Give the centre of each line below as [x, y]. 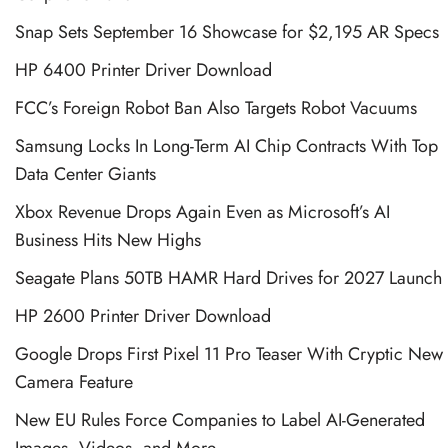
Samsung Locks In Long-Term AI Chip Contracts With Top [226, 145]
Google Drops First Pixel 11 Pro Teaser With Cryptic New [229, 353]
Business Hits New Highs [108, 239]
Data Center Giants [85, 173]
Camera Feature [74, 381]
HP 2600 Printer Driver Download [143, 315]
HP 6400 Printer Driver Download [143, 69]
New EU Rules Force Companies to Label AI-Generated [220, 419]
